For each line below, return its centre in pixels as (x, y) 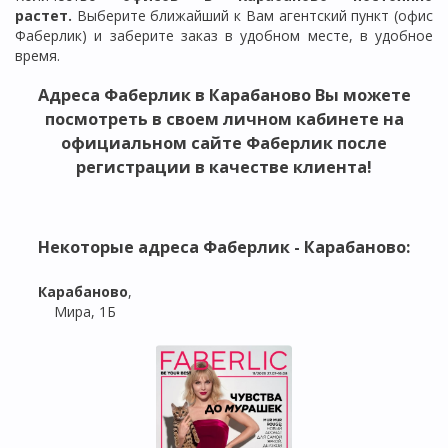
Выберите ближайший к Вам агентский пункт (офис (255, 16)
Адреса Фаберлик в (123, 94)
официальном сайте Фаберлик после (224, 142)
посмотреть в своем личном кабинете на (224, 118)
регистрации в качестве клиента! (224, 166)
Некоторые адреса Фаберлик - (171, 247)
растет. (46, 16)
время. (37, 56)
